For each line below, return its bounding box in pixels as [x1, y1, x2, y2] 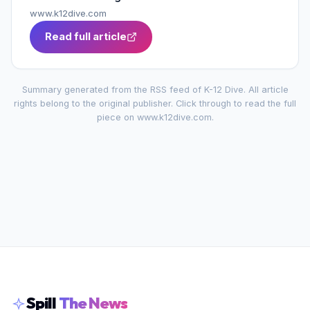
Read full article [45, 30, 127, 43]
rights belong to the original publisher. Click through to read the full [14, 98, 296, 109]
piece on [96, 112, 137, 122]
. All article [243, 84, 289, 95]
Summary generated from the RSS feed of [21, 84, 204, 95]
